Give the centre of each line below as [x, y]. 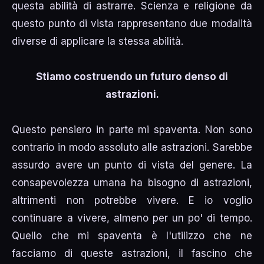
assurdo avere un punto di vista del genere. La [132, 165]
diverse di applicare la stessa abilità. [98, 41]
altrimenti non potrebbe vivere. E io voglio [132, 200]
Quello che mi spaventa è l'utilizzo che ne [132, 235]
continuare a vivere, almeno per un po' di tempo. [132, 218]
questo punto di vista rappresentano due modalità [132, 23]
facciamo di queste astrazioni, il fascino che [132, 253]
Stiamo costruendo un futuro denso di [132, 76]
